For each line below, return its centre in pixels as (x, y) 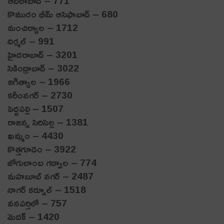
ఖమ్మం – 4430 (35, 135)
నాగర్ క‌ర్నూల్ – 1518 (47, 189)
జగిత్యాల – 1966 (39, 81)
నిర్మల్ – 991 (31, 41)
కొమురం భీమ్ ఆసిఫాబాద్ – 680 (63, 14)
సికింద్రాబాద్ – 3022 (43, 68)
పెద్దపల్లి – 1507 (35, 108)
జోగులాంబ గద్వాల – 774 (52, 162)
